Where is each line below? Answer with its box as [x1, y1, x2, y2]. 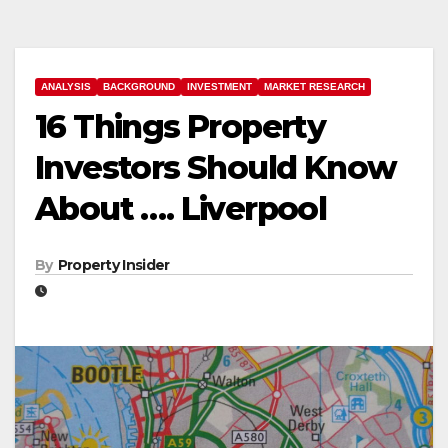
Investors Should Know [35, 147, 397, 187]
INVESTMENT [187, 80, 252, 92]
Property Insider [57, 256, 170, 275]
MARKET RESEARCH [264, 80, 365, 92]
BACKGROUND [103, 80, 175, 92]
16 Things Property [35, 106, 326, 146]
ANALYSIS [41, 80, 91, 92]
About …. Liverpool [35, 188, 327, 228]
